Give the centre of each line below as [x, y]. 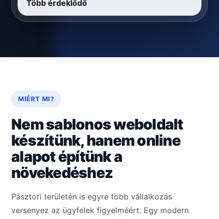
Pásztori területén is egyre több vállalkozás [92, 197]
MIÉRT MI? [36, 99]
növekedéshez [62, 173]
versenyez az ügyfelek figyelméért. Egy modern [100, 210]
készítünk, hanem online [96, 141]
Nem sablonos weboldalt [97, 124]
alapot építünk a [67, 157]
